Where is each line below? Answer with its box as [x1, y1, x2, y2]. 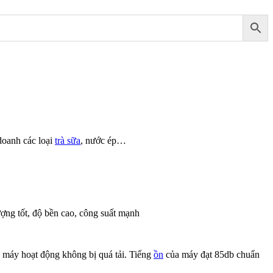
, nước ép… [80, 135, 126, 146]
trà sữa [55, 135, 80, 146]
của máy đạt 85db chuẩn [163, 249, 260, 260]
